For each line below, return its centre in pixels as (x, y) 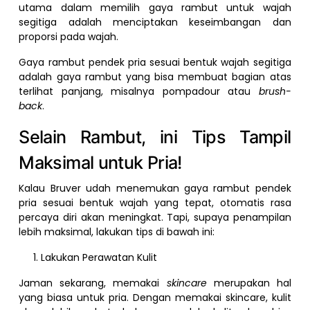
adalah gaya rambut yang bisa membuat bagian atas (155, 76)
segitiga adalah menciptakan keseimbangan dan (155, 22)
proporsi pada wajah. (69, 36)
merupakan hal (252, 283)
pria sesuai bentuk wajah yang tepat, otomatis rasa (155, 202)
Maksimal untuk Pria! (100, 162)
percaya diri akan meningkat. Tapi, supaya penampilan (155, 217)
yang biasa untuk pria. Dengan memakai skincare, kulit (155, 297)
